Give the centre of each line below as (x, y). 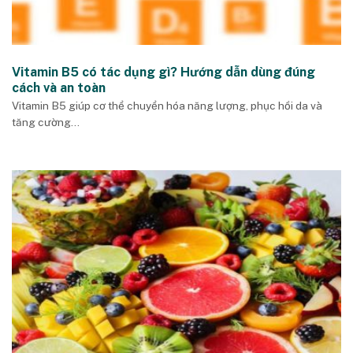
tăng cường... (46, 122)
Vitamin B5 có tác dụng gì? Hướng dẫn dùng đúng (163, 72)
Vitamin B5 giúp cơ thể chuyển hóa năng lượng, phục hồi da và (167, 105)
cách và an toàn (59, 88)
